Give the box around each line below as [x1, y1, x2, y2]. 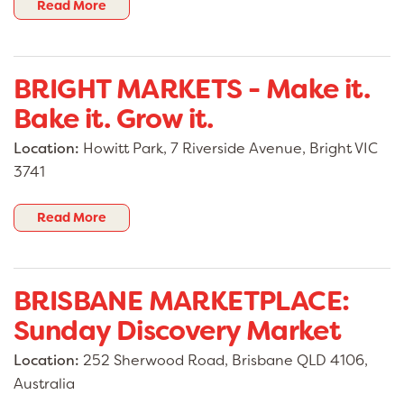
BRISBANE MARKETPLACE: [14, 283, 350, 320]
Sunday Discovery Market [14, 313, 342, 350]
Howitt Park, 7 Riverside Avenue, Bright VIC [79, 139, 378, 159]
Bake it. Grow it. [14, 101, 214, 138]
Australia [14, 374, 75, 394]
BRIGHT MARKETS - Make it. [14, 71, 370, 108]
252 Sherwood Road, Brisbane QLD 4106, [79, 351, 368, 371]
